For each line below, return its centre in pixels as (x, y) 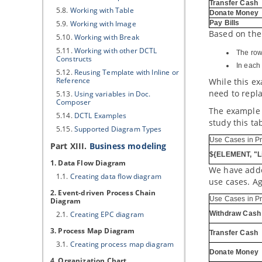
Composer (74, 102)
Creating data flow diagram (116, 176)
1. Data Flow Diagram (88, 163)
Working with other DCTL (116, 51)
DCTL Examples (100, 116)
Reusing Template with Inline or (126, 72)
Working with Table (102, 10)
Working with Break (106, 37)
